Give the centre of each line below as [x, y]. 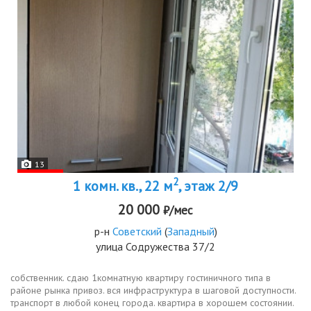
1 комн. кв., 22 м [123, 186]
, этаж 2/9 [208, 186]
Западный [191, 231]
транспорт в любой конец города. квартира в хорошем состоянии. [152, 302]
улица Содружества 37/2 [155, 246]
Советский [137, 231]
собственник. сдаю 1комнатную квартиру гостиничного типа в [141, 277]
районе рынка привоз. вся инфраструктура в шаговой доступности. [153, 290]
